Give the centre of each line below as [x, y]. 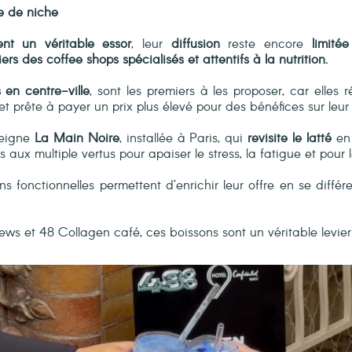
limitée [330, 44]
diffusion [195, 44]
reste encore [266, 44]
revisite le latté [290, 138]
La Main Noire [77, 138]
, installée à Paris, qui [183, 138]
